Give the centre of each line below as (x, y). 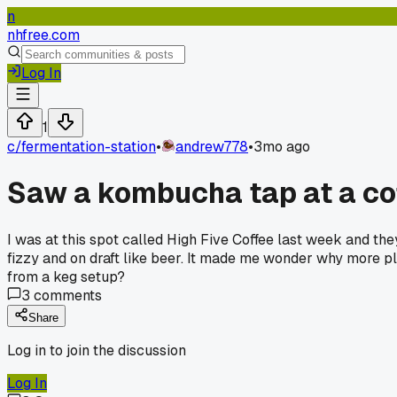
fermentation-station (89, 147)
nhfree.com (43, 35)
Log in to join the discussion (97, 350)
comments (66, 295)
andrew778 (212, 147)
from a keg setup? (66, 276)
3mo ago (282, 147)
